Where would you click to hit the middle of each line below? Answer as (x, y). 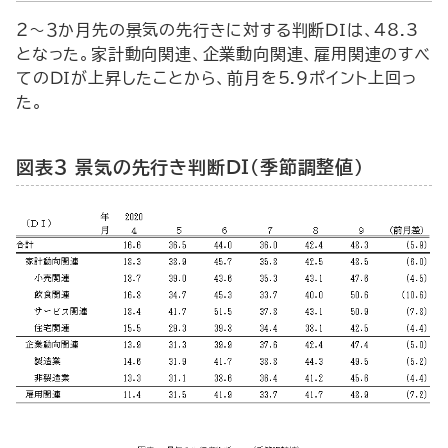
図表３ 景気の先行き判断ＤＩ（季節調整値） (190, 166)
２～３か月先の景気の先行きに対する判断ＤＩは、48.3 (217, 29)
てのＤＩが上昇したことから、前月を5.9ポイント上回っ (216, 77)
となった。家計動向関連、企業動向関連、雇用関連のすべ (223, 53)
